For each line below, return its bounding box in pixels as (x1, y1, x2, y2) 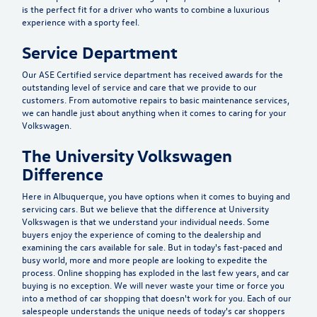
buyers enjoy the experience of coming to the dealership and (22, 227, 261, 240)
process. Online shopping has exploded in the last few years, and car (22, 265, 289, 278)
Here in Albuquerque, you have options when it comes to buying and (22, 189, 290, 202)
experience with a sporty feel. (22, 15, 139, 28)
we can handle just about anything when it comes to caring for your (22, 105, 287, 118)
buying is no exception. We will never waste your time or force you (22, 278, 284, 291)
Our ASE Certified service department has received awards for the (22, 67, 283, 80)
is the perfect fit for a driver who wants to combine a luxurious (22, 2, 270, 15)
